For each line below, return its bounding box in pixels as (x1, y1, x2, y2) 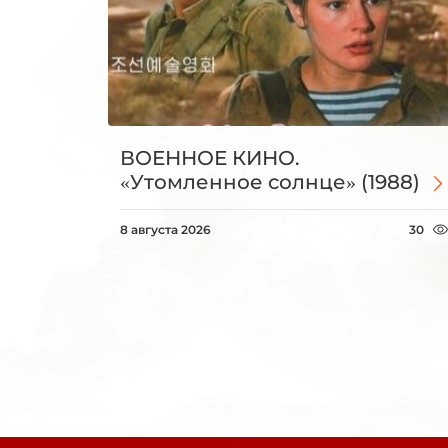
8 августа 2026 (120, 222, 211, 238)
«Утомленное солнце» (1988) (120, 170, 420, 195)
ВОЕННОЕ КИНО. (120, 146, 300, 171)
